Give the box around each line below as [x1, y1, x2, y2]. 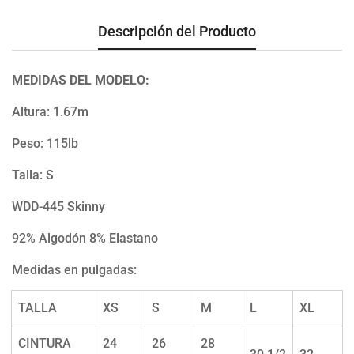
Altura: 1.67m [12, 104, 88, 119]
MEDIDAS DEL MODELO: [12, 72, 149, 88]
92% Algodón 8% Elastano [12, 230, 158, 246]
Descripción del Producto [98, 22, 256, 40]
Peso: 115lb [12, 135, 78, 151]
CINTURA [18, 335, 71, 351]
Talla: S [12, 167, 54, 183]
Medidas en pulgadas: [12, 262, 137, 277]
